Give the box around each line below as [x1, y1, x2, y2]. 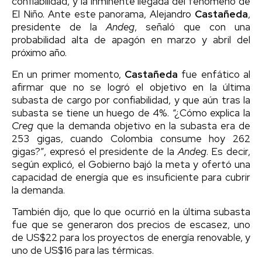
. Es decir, [206, 145, 250, 158]
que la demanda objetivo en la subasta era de [33, 119, 250, 133]
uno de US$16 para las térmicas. [12, 244, 154, 257]
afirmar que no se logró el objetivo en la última [12, 81, 250, 94]
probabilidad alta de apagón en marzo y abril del [12, 33, 250, 47]
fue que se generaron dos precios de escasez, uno [12, 218, 250, 232]
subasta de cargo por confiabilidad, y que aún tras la [12, 94, 250, 107]
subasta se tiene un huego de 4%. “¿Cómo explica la [12, 106, 250, 120]
